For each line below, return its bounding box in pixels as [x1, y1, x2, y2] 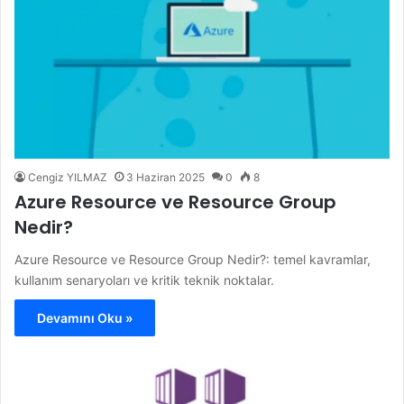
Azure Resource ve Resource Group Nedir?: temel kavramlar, [14, 251, 371, 267]
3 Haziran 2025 [126, 170, 205, 184]
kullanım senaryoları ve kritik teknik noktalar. [14, 271, 274, 288]
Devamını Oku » [37, 309, 133, 326]
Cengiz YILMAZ [28, 170, 107, 184]
